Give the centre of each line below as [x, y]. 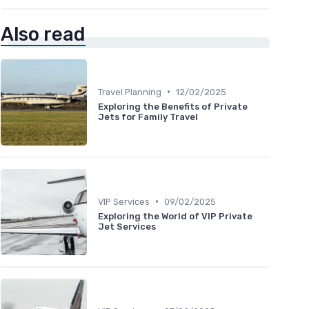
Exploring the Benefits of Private [173, 106]
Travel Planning [130, 92]
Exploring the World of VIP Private [175, 216]
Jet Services [127, 226]
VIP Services [124, 201]
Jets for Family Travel [148, 117]
